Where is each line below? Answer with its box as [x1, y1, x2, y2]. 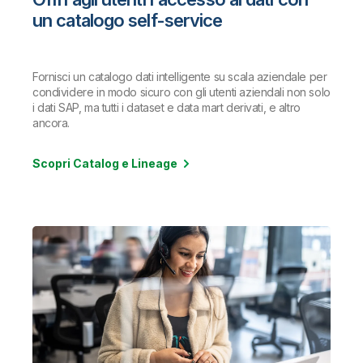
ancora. [32, 116, 70, 130]
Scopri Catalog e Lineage [32, 156, 177, 171]
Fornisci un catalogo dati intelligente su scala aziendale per [32, 70, 327, 84]
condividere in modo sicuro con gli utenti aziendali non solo [32, 85, 331, 100]
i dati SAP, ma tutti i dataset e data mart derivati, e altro [32, 100, 301, 115]
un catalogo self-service [32, 10, 223, 32]
